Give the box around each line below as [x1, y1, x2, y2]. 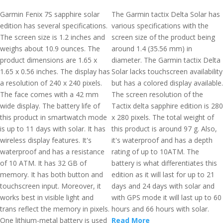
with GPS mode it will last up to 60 [111, 193, 222, 202]
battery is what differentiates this [111, 158, 217, 168]
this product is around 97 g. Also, [111, 124, 217, 133]
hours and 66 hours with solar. [111, 204, 209, 214]
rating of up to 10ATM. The [111, 147, 199, 156]
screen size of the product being [111, 32, 215, 42]
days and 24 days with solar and [111, 181, 215, 191]
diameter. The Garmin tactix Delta [111, 55, 221, 65]
